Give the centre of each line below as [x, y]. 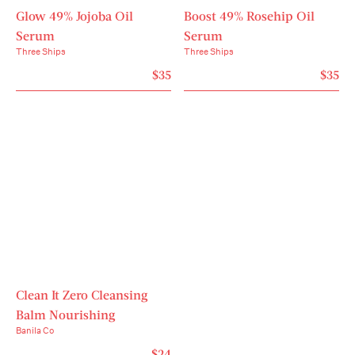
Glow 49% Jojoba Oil [74, 16]
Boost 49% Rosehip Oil [249, 16]
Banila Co [35, 331]
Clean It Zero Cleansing [82, 295]
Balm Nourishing [66, 315]
